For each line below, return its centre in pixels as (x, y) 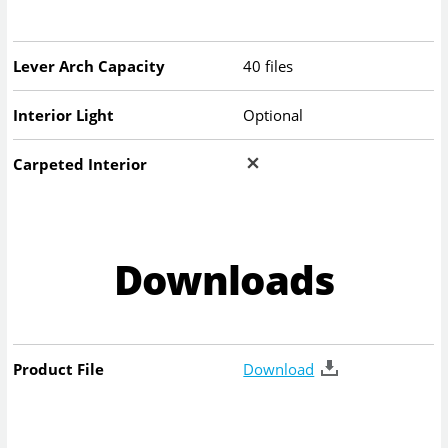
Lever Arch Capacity (89, 66)
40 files (268, 66)
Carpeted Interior (80, 164)
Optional (273, 115)
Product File (59, 369)
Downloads (224, 279)
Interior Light (64, 115)
